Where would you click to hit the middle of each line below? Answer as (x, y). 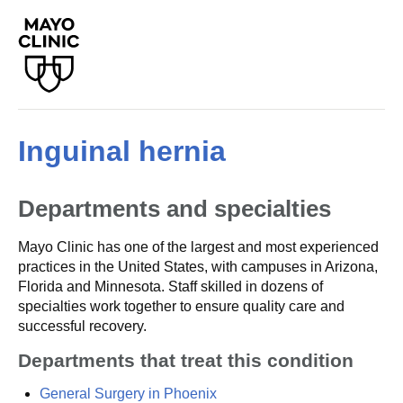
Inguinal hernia (122, 151)
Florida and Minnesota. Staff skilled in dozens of (170, 287)
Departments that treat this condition (186, 360)
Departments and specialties (175, 209)
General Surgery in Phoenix (128, 394)
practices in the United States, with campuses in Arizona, (198, 267)
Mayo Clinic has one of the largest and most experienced (198, 247)
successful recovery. (82, 326)
